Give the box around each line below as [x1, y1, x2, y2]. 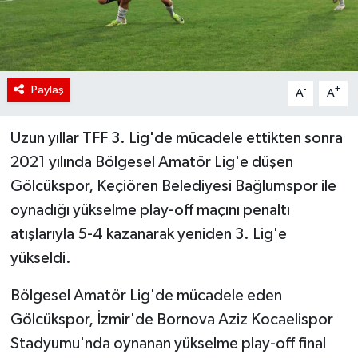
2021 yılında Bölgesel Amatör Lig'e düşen [10, 153, 293, 170]
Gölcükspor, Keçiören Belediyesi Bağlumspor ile [10, 177, 336, 194]
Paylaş [30, 83, 64, 96]
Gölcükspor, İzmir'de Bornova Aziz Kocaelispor [10, 311, 333, 328]
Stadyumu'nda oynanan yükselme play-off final [10, 335, 326, 352]
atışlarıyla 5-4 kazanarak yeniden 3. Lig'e [10, 225, 287, 242]
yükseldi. [10, 249, 71, 266]
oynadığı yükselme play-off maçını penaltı [10, 201, 290, 218]
